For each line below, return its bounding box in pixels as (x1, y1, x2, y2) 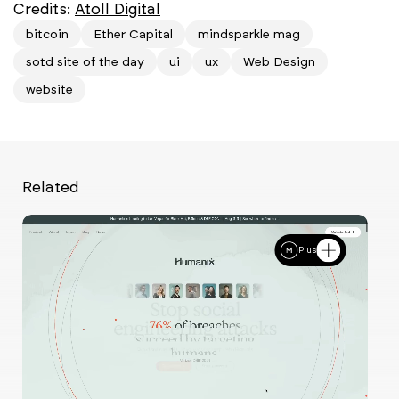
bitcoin (26, 26, 69, 42)
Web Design (243, 53, 315, 69)
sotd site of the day (26, 53, 144, 69)
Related (22, 177, 78, 196)
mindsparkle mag (198, 26, 300, 42)
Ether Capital (94, 26, 173, 42)
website (26, 81, 73, 97)
